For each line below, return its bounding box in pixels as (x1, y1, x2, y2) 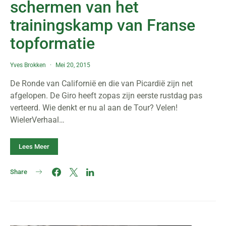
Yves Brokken (10, 62, 46, 69)
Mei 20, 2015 (55, 62, 90, 69)
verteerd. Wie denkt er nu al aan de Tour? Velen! (10, 103, 178, 112)
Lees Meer (19, 143, 49, 150)
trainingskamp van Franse (10, 16, 195, 35)
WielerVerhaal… (10, 115, 65, 125)
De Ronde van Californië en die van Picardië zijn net (10, 79, 193, 88)
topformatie (10, 34, 95, 53)
